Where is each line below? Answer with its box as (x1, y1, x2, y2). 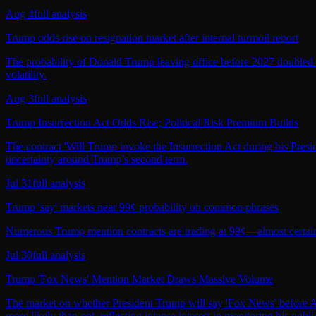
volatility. (6, 68, 47, 81)
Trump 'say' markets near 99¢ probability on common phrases (6, 201, 279, 214)
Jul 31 (6, 177, 32, 190)
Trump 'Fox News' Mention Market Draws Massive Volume (6, 273, 273, 286)
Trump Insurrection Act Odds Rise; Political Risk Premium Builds (6, 116, 298, 129)
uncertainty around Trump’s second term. (6, 153, 188, 166)
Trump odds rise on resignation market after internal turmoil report (6, 32, 298, 44)
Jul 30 (6, 249, 32, 262)
